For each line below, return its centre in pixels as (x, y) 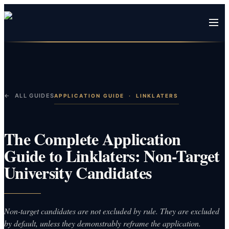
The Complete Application (93, 139)
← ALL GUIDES (29, 96)
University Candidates (78, 172)
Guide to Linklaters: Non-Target (112, 155)
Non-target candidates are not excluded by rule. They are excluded (112, 211)
